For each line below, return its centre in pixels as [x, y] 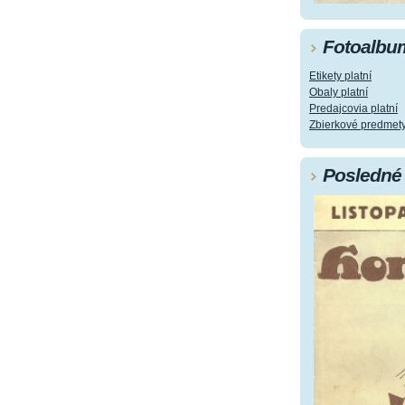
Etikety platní [340, 75]
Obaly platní [339, 92]
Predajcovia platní [353, 108]
